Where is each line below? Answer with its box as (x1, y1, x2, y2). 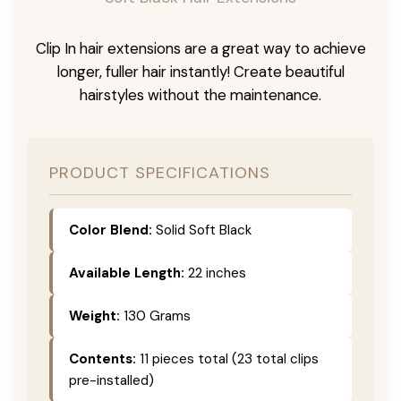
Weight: (69, 306, 120, 325)
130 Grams (120, 306, 191, 325)
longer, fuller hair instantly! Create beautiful (56, 61, 345, 81)
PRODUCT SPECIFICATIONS (49, 161, 270, 183)
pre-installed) (69, 371, 154, 389)
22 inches (184, 263, 246, 282)
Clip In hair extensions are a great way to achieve (35, 38, 366, 58)
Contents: (69, 349, 136, 368)
